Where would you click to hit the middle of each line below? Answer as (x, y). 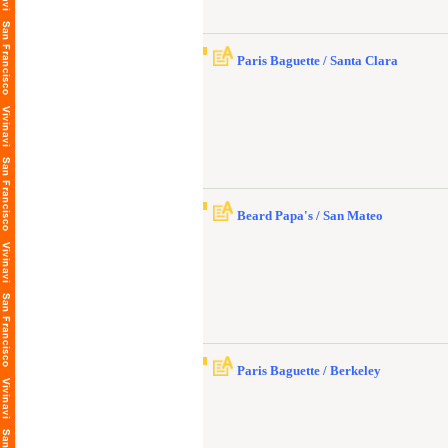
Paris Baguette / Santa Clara (317, 60)
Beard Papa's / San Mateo (310, 215)
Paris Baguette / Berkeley (309, 370)
